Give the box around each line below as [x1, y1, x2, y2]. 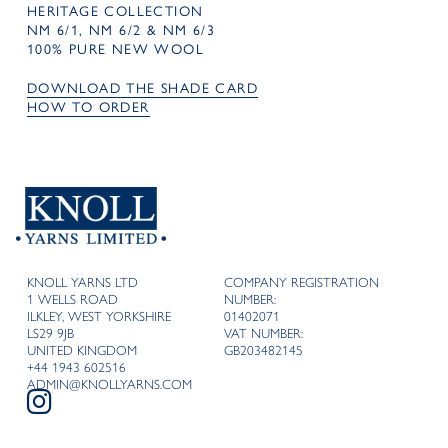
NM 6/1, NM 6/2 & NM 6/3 [26, 22, 216, 40]
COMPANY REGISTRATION [223, 274, 379, 291]
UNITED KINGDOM [26, 342, 137, 359]
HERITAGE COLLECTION [26, 3, 204, 21]
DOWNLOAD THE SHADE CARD [26, 80, 259, 98]
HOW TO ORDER [26, 99, 150, 117]
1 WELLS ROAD [26, 291, 118, 308]
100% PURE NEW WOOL [26, 41, 205, 59]
